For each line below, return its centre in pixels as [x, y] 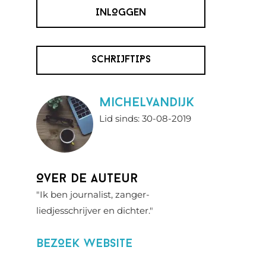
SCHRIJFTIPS [121, 60]
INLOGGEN [121, 13]
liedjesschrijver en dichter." [95, 210]
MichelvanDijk [147, 103]
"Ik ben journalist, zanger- [93, 194]
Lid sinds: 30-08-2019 [145, 118]
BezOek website [84, 244]
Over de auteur [87, 179]
